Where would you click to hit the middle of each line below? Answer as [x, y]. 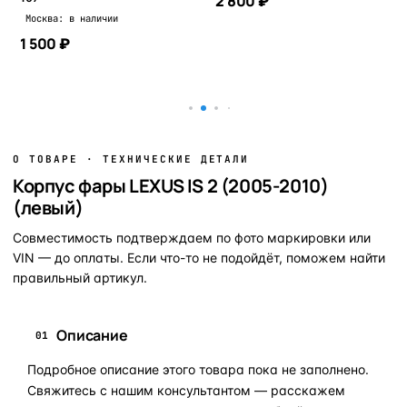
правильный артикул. [80, 278]
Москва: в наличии [72, 19]
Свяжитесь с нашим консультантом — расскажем [186, 391]
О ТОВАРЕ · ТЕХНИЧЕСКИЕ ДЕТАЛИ [131, 159]
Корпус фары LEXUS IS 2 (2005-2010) [171, 186]
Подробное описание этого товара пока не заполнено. [198, 370]
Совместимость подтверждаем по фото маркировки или [192, 238]
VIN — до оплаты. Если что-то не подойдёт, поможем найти [199, 258]
